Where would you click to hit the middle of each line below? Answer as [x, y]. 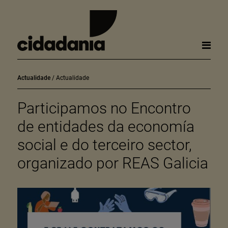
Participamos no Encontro [104, 108]
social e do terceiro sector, [104, 145]
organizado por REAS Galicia [112, 163]
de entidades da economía [106, 126]
